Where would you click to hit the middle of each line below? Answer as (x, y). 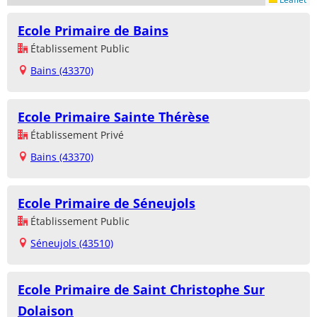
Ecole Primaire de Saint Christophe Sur (141, 289)
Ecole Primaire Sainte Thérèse (114, 116)
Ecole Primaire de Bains (93, 30)
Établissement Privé (76, 134)
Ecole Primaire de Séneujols (106, 203)
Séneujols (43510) (72, 243)
